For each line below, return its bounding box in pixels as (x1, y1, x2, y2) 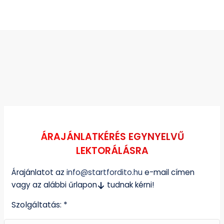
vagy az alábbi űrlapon (11, 179, 97, 190)
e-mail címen (142, 167, 194, 178)
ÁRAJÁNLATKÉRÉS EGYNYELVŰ (40, 130, 184, 144)
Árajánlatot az (11, 167, 66, 178)
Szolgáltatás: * (11, 199, 67, 211)
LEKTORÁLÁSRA (75, 144, 148, 158)
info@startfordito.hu (66, 167, 142, 178)
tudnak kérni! (105, 179, 154, 190)
